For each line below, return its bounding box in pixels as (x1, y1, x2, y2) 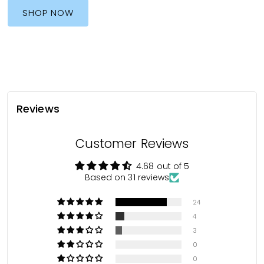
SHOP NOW (22, 6, 74, 19)
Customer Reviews (75, 134, 189, 152)
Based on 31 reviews (84, 171, 170, 183)
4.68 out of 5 (136, 160, 190, 172)
